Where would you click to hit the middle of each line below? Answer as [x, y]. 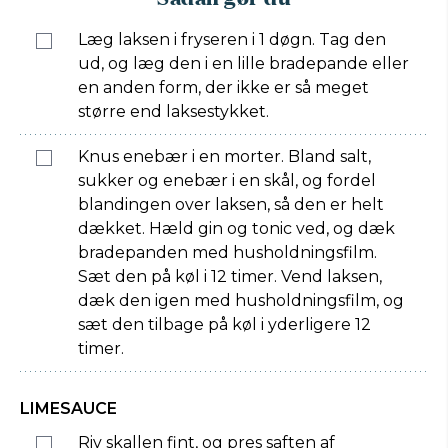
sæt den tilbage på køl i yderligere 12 [224, 324]
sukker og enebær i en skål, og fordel [227, 180]
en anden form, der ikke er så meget [223, 87]
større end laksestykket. [173, 111]
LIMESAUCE [68, 408]
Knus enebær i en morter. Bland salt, [224, 156]
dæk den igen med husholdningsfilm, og [241, 300]
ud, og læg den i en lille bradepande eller [243, 63]
